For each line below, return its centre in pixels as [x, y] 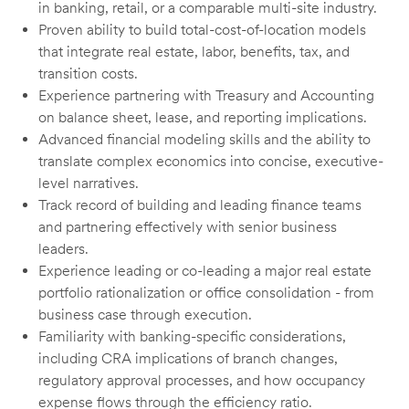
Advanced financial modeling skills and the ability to [205, 140]
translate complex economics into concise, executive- [211, 162]
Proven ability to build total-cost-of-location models [203, 30]
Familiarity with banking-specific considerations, [193, 337]
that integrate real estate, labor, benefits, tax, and [194, 52]
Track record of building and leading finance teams [200, 205]
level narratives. [89, 184]
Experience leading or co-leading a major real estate [205, 271]
